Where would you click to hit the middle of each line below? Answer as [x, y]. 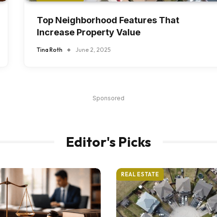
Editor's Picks [108, 142]
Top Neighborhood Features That [108, 20]
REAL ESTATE [140, 175]
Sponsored [108, 98]
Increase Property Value [89, 32]
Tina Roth [50, 50]
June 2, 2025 [93, 50]
